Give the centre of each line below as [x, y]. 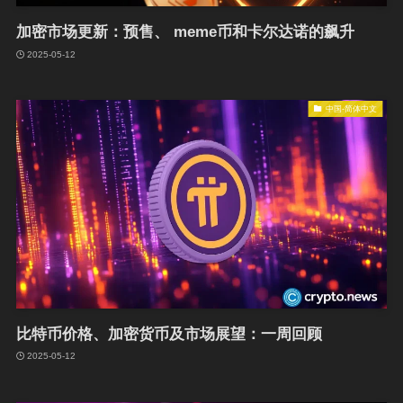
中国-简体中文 [351, 108]
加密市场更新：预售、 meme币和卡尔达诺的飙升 [185, 32]
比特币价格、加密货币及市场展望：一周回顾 [169, 334]
